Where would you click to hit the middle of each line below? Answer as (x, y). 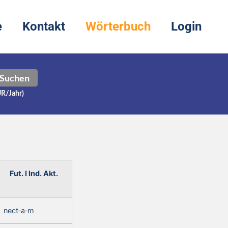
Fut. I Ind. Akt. (34, 173)
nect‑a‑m (19, 210)
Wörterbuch (118, 27)
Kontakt (44, 27)
